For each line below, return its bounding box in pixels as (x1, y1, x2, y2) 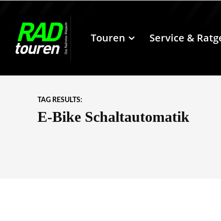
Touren (91, 31, 125, 45)
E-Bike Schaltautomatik (37, 109, 189, 125)
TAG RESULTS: (37, 97, 82, 104)
